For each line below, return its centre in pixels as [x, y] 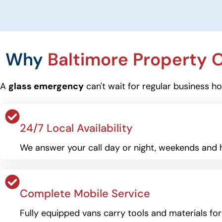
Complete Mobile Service [85, 194]
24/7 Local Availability [76, 128]
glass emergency [46, 86]
